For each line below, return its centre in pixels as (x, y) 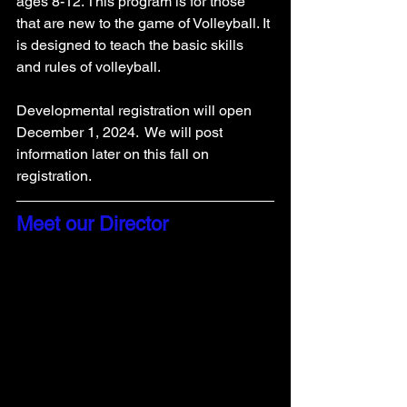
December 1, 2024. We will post (121, 133)
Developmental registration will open (136, 111)
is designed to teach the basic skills (132, 45)
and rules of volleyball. (90, 67)
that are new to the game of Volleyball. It (145, 24)
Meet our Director (95, 224)
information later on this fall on (114, 154)
